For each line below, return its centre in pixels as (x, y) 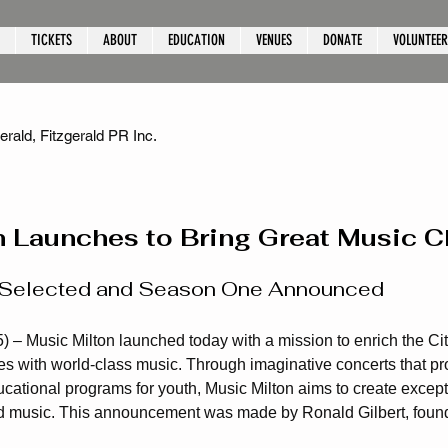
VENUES (274, 40)
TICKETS (51, 40)
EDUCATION (196, 40)
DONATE (342, 40)
